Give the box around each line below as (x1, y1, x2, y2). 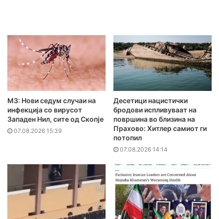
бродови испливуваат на (113, 105, 197, 114)
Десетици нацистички (113, 96, 188, 105)
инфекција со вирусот (7, 105, 82, 114)
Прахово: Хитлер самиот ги (113, 124, 207, 132)
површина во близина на (113, 114, 195, 123)
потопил (113, 133, 142, 142)
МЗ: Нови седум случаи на (7, 96, 96, 105)
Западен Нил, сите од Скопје (7, 114, 104, 123)
